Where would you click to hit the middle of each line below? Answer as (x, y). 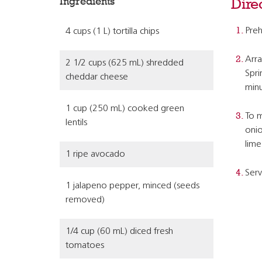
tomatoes (85, 246)
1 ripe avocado (95, 154)
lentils (76, 123)
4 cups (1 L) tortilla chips (112, 32)
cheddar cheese (97, 77)
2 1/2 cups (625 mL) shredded (125, 63)
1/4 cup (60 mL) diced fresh (119, 232)
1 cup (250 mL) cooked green (125, 109)
